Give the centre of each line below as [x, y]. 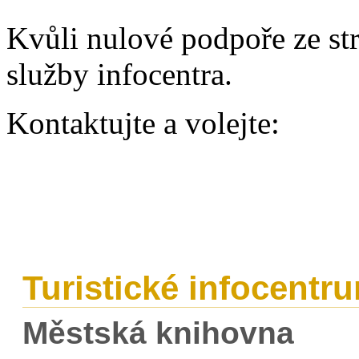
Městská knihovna [158, 333]
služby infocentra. [119, 74]
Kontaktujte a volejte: [143, 123]
